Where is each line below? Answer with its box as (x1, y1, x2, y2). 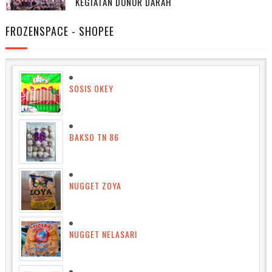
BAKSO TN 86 (69, 130, 119, 143)
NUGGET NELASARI (69, 227, 137, 240)
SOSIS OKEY (69, 81, 114, 95)
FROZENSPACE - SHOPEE (5, 23, 114, 39)
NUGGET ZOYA (69, 178, 121, 192)
